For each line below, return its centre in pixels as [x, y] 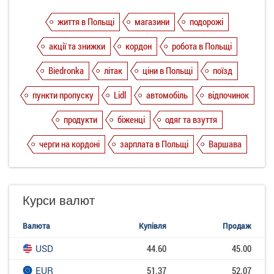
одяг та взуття [191, 120]
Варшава [225, 144]
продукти [80, 120]
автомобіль [167, 95]
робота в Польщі [202, 46]
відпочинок [228, 95]
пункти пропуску [63, 95]
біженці [131, 120]
